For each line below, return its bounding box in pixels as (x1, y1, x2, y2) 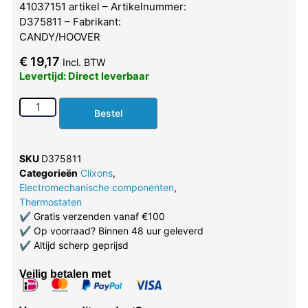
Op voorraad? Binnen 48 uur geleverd (30, 224, 203, 236)
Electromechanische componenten (19, 181, 174, 193)
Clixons (80, 166, 113, 179)
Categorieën (19, 166, 78, 179)
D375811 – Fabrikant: (19, 14, 121, 28)
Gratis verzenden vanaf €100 (30, 210, 165, 222)
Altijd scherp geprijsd (30, 239, 129, 251)
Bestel (94, 107, 123, 119)
